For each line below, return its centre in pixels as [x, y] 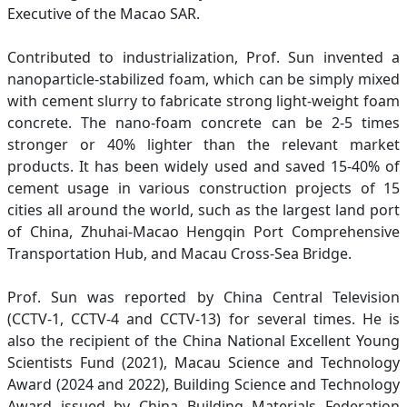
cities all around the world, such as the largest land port [203, 209]
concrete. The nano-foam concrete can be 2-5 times [203, 122]
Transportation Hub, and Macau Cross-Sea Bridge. [179, 253]
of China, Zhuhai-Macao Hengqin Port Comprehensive [203, 231]
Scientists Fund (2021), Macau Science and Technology [203, 362]
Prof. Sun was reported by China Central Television [203, 297]
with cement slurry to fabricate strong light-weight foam [203, 100]
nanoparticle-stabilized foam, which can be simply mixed [203, 79]
